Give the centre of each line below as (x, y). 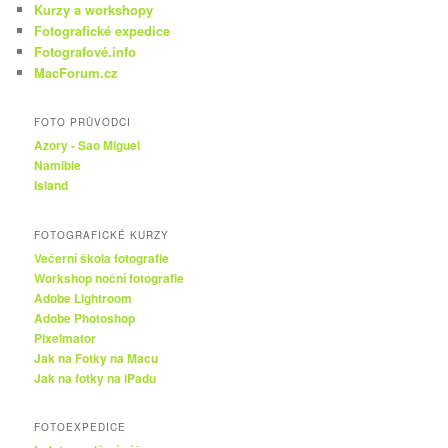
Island (51, 185)
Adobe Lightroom (83, 297)
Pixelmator (65, 337)
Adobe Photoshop (85, 317)
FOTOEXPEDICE (80, 427)
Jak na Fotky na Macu (96, 357)
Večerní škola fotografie (102, 257)
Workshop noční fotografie (109, 277)
